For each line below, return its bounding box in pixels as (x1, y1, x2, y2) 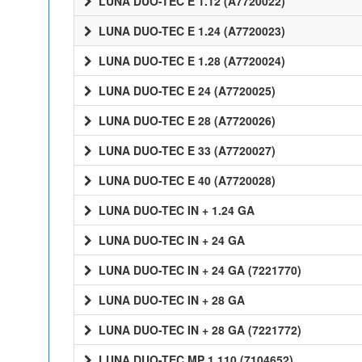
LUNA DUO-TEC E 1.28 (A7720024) (95, 53, 285, 69)
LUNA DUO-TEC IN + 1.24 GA (95, 202, 255, 218)
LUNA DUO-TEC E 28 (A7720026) (95, 112, 276, 128)
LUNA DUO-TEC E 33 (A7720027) (95, 142, 276, 158)
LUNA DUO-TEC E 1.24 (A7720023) (95, 23, 285, 39)
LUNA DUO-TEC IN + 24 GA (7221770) (95, 262, 301, 278)
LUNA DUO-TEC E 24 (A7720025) (95, 82, 276, 99)
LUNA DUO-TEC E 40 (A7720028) (95, 172, 276, 188)
